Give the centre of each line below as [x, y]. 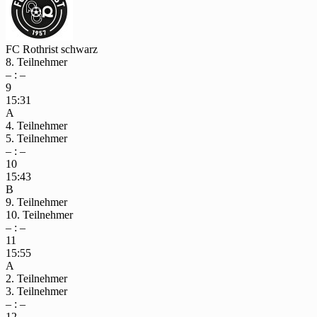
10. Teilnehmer [39, 215]
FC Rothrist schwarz [52, 50]
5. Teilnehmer [36, 139]
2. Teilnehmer [36, 279]
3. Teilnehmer [36, 292]
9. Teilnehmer [36, 202]
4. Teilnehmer [36, 126]
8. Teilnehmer [36, 62]
